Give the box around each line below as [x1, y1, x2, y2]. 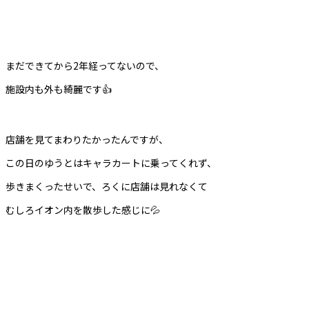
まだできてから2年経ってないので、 [6, 59, 164, 73]
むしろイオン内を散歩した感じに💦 [6, 203, 160, 217]
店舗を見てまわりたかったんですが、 [6, 132, 168, 147]
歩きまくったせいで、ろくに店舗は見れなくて [6, 179, 208, 194]
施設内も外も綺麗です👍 [6, 82, 112, 97]
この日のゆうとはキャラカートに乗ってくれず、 [6, 156, 217, 170]
